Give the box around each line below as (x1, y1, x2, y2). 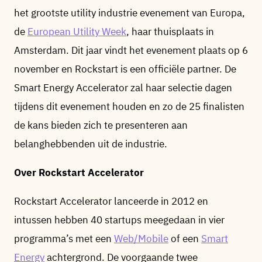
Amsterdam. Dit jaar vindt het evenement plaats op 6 (14, 44, 248, 57)
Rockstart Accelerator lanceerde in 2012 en (14, 195, 208, 208)
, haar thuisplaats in (126, 25, 214, 38)
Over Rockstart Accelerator (14, 166, 144, 179)
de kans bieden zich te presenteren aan (14, 119, 188, 132)
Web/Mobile (114, 232, 168, 245)
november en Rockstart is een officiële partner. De (14, 63, 236, 75)
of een (168, 232, 201, 245)
